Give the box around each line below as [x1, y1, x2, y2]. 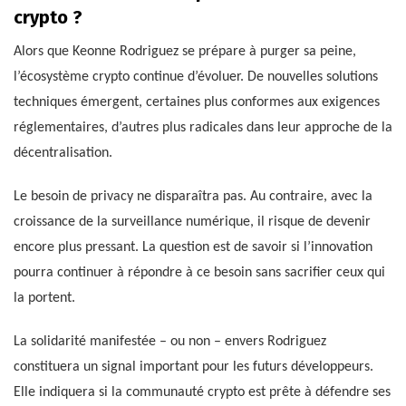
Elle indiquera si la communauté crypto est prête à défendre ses [14, 384, 391, 400]
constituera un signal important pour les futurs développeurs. [14, 359, 373, 374]
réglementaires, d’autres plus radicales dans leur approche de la [14, 120, 392, 135]
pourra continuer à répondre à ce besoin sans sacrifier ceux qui [14, 265, 385, 280]
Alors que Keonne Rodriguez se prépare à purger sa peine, [14, 43, 356, 59]
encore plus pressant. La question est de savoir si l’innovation [14, 239, 372, 255]
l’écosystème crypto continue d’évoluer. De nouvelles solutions [14, 69, 378, 84]
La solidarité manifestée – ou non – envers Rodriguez [14, 333, 326, 349]
